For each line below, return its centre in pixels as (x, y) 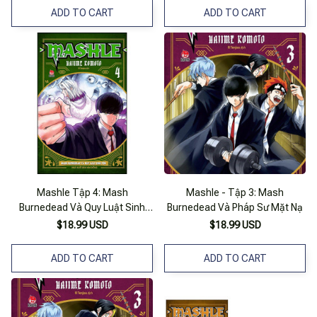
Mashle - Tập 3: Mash (235, 193)
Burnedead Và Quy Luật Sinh (82, 208)
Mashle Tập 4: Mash (82, 193)
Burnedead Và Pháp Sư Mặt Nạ (235, 208)
